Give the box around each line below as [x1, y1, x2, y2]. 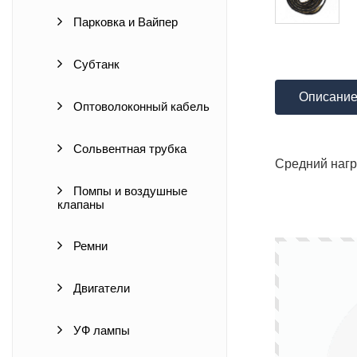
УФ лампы [70, 324, 130, 337]
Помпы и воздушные [70, 185, 187, 198]
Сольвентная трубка [70, 143, 186, 155]
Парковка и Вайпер [70, 16, 178, 29]
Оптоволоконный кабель [70, 100, 210, 113]
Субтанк [70, 58, 120, 71]
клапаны [57, 198, 104, 211]
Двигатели [70, 282, 130, 295]
